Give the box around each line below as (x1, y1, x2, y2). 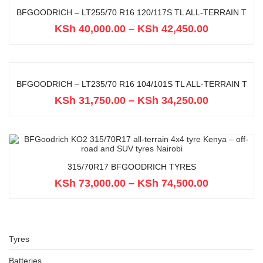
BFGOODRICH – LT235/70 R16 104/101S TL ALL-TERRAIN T (16, 79, 247, 89)
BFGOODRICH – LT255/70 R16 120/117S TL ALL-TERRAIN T (16, 8, 247, 17)
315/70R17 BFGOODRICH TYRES (67, 162, 196, 171)
